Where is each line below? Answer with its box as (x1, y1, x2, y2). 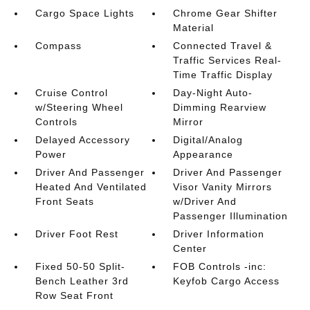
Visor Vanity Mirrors (173, 181, 273, 192)
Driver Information (173, 228, 265, 239)
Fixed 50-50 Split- (35, 260, 125, 272)
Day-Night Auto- (173, 86, 253, 98)
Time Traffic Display (173, 69, 273, 80)
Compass (35, 39, 82, 51)
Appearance (173, 148, 234, 160)
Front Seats (35, 195, 94, 207)
